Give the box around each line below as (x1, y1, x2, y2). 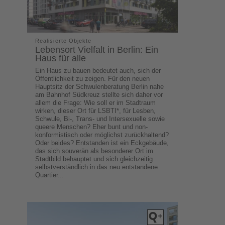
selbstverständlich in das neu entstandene (35, 163, 158, 171)
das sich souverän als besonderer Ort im (35, 147, 154, 155)
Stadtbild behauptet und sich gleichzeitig (35, 155, 153, 163)
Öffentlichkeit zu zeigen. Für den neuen (35, 74, 150, 82)
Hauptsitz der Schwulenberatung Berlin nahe (35, 82, 164, 90)
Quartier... (35, 171, 64, 179)
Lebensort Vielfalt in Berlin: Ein (35, 44, 159, 55)
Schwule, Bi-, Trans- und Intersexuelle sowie (35, 115, 165, 123)
